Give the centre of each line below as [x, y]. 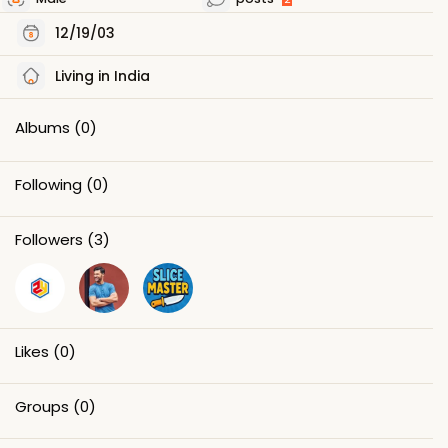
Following [48, 184]
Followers [49, 239]
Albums [42, 127]
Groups [42, 406]
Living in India [100, 75]
